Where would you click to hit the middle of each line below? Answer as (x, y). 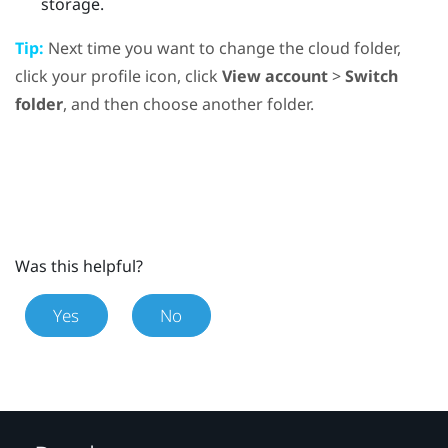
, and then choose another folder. (188, 104)
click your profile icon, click (118, 76)
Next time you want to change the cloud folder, (222, 48)
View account (275, 76)
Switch (371, 76)
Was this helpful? (79, 266)
